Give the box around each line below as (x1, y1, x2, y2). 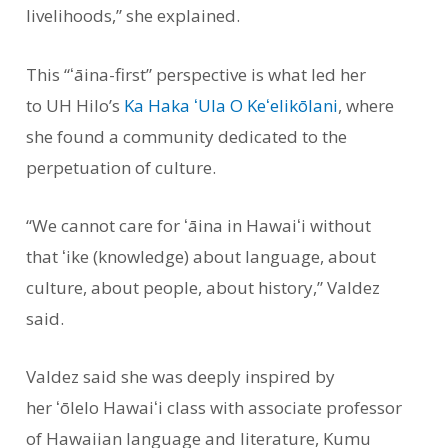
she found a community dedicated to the (26, 124, 348, 148)
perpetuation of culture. (26, 155, 217, 179)
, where (338, 93, 395, 117)
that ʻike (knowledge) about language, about (26, 244, 377, 268)
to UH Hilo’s (26, 93, 125, 117)
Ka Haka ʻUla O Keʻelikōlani (124, 93, 339, 117)
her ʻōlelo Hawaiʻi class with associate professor (26, 395, 403, 419)
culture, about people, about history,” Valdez (26, 275, 381, 299)
